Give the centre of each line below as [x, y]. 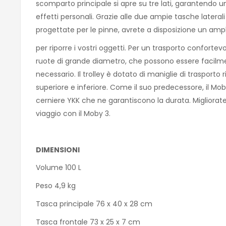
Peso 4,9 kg [56, 186]
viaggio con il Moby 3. [73, 114]
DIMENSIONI [59, 150]
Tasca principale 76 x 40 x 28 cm [94, 204]
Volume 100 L [59, 168]
